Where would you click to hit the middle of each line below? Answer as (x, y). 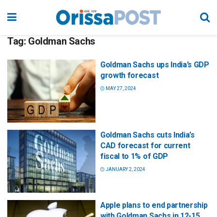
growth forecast (130, 75)
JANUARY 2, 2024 (125, 170)
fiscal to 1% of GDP (134, 156)
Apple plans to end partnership (154, 205)
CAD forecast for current (145, 146)
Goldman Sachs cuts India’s (147, 135)
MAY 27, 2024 (120, 88)
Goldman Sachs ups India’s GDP (155, 65)
